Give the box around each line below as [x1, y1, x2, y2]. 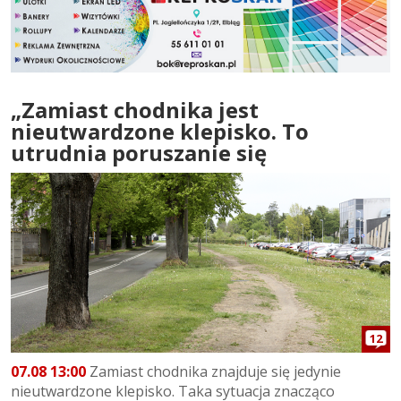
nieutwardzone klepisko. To [11, 116, 309, 147]
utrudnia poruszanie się [11, 138, 267, 168]
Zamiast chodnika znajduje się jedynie [86, 361, 341, 381]
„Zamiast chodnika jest [11, 95, 259, 125]
